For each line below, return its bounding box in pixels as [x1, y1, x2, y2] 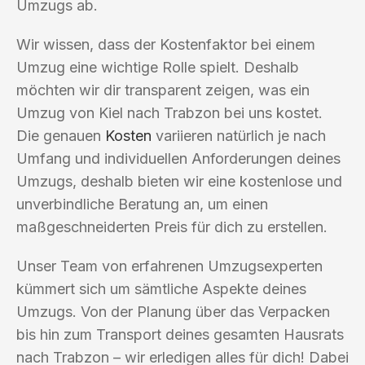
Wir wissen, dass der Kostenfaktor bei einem [16, 35, 315, 53]
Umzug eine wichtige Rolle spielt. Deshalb [16, 58, 299, 76]
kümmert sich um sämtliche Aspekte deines [16, 279, 306, 297]
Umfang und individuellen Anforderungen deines [16, 149, 341, 167]
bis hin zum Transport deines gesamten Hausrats [16, 325, 344, 343]
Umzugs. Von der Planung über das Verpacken [16, 302, 330, 320]
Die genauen [16, 126, 105, 144]
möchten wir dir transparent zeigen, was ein [16, 81, 310, 99]
